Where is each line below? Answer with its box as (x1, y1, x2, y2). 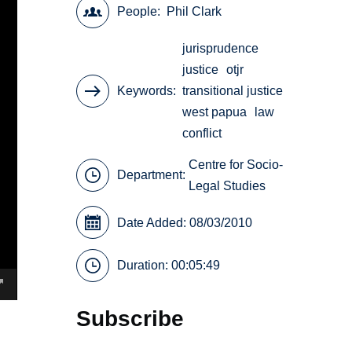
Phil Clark (167, 5, 222, 19)
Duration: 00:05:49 (117, 258, 221, 273)
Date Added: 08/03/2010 (117, 215, 253, 229)
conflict (182, 126, 222, 141)
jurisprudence (182, 42, 259, 56)
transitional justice (182, 84, 284, 98)
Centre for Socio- (189, 157, 284, 171)
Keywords (117, 84, 174, 98)
